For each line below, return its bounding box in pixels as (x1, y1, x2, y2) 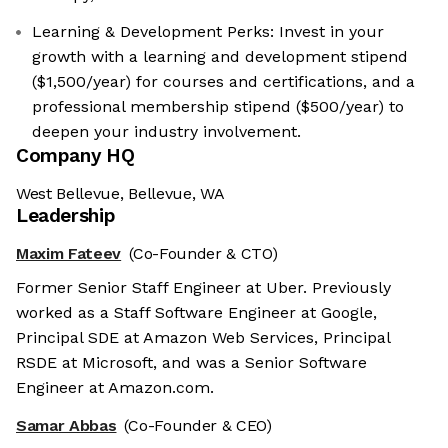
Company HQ (16, 144, 135, 168)
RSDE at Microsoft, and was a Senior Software (16, 353, 367, 373)
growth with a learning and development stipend (32, 47, 408, 67)
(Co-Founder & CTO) (129, 244, 278, 264)
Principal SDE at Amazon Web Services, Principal (16, 328, 390, 348)
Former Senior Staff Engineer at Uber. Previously (16, 278, 391, 298)
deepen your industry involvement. (32, 122, 301, 142)
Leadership (16, 204, 116, 228)
